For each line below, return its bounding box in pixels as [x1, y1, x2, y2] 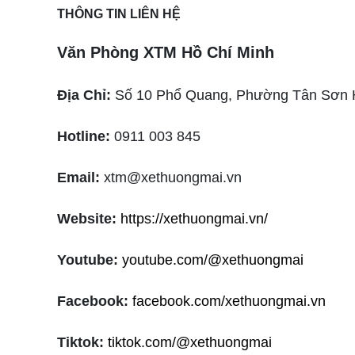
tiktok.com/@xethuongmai [108, 334, 272, 350]
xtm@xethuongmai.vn [100, 170, 242, 185]
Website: [57, 211, 116, 227]
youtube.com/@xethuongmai [122, 252, 303, 268]
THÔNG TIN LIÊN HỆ [57, 7, 181, 21]
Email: [57, 170, 100, 185]
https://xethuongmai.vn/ [120, 211, 268, 227]
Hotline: [57, 128, 110, 144]
